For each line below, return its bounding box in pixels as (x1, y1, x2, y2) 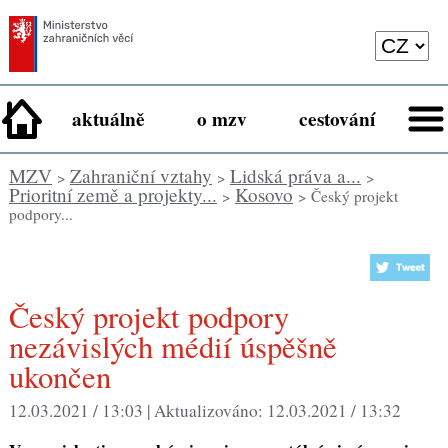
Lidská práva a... (229, 163, 361, 189)
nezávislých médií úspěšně (8, 326, 337, 368)
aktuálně (72, 105, 145, 134)
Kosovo (234, 182, 293, 208)
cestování (299, 105, 375, 134)
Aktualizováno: (153, 398, 267, 422)
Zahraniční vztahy (69, 163, 212, 189)
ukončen (8, 356, 111, 398)
